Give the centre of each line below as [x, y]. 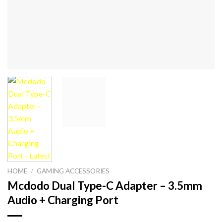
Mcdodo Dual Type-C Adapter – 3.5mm [105, 185]
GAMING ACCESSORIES [73, 171]
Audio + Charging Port [63, 200]
